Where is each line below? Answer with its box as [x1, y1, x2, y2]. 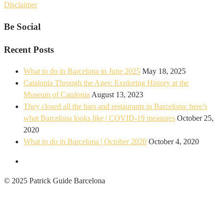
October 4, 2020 [149, 137, 199, 146]
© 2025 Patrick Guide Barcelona [4, 176, 105, 185]
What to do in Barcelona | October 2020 [23, 137, 147, 146]
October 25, [177, 114, 214, 123]
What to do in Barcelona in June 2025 [23, 67, 140, 76]
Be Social [4, 21, 41, 32]
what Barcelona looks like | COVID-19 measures [23, 114, 175, 123]
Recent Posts [4, 44, 54, 55]
